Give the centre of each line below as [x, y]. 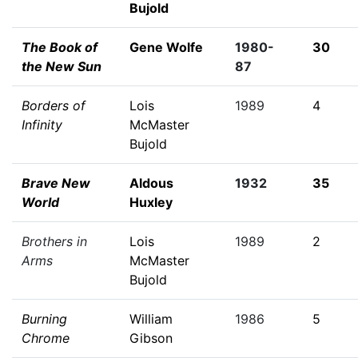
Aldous [151, 183]
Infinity [42, 125]
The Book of [60, 47]
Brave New [56, 183]
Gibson [151, 338]
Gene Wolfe [166, 47]
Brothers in [54, 241]
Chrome [46, 338]
